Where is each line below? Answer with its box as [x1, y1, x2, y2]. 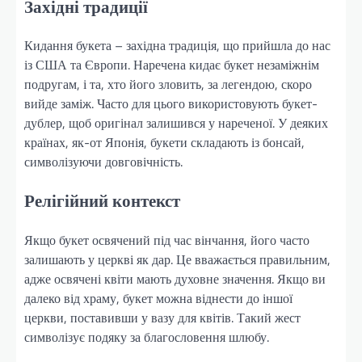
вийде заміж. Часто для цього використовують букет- [24, 94, 318, 114]
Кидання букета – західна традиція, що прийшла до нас [24, 36, 330, 56]
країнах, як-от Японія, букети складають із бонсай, [24, 133, 305, 153]
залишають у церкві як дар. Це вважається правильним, [24, 250, 330, 270]
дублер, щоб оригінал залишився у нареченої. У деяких [24, 113, 328, 133]
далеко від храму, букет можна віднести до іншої [24, 288, 293, 309]
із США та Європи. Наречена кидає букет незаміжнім [24, 55, 319, 75]
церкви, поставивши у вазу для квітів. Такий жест [24, 308, 301, 328]
